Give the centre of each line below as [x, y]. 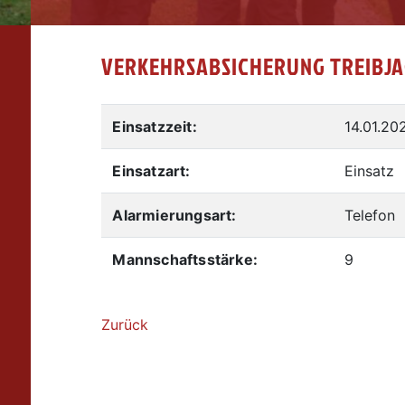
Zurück [125, 324]
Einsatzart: [151, 170]
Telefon [370, 215]
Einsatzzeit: [155, 126]
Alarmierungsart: [174, 215]
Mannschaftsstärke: [185, 259]
